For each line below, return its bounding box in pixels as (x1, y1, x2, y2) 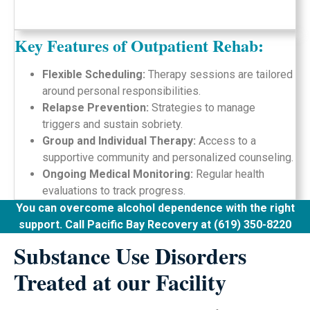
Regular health (193, 167, 264, 181)
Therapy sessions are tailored (145, 68, 293, 81)
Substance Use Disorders (14, 239, 246, 273)
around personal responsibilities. (42, 84, 201, 98)
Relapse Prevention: (42, 101, 149, 114)
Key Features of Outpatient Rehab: (15, 33, 264, 57)
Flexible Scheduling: (42, 68, 145, 81)
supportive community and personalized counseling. (42, 151, 293, 164)
